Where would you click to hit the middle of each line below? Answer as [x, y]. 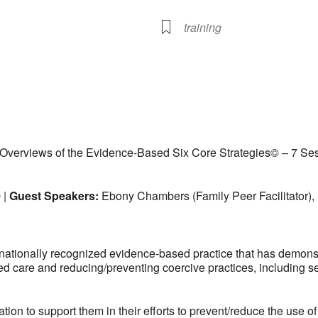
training [203, 27]
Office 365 [256, 115]
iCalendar [113, 115]
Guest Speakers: [54, 195]
